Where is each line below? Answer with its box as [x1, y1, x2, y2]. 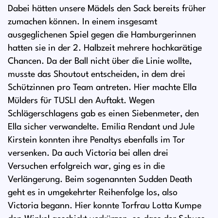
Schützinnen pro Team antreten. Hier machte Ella [8, 83, 197, 92]
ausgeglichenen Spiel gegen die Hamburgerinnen [8, 31, 196, 40]
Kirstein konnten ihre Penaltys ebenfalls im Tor [8, 136, 185, 145]
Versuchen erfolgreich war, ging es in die [8, 162, 165, 171]
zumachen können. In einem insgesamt [8, 18, 157, 27]
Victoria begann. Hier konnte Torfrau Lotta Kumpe [8, 201, 201, 211]
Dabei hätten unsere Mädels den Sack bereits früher [8, 4, 206, 14]
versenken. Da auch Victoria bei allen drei [8, 149, 168, 158]
